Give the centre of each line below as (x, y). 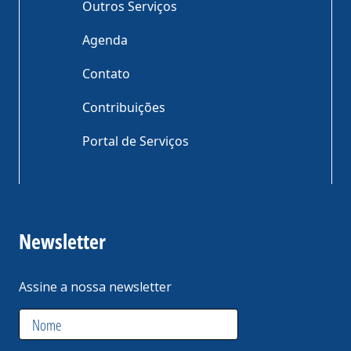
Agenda (105, 40)
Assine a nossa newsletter (95, 287)
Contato (106, 74)
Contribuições (124, 108)
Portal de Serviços (136, 141)
